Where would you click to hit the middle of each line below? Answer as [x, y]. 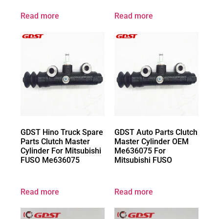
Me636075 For [140, 151]
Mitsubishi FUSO [143, 160]
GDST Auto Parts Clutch [156, 132]
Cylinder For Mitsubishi [61, 151]
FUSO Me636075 [50, 160]
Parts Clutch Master [55, 142]
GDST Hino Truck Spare [62, 132]
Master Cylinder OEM [152, 142]
